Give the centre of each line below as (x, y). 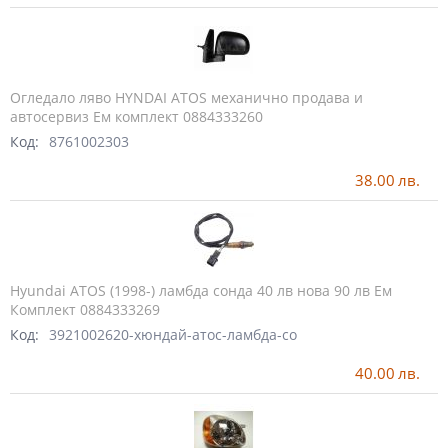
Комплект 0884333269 (85, 309)
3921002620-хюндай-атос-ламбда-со (173, 334)
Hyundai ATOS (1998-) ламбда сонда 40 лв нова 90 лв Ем (201, 290)
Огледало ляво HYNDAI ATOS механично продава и (186, 97)
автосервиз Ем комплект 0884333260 (136, 116)
